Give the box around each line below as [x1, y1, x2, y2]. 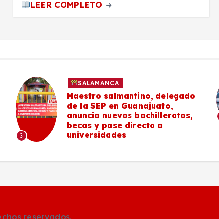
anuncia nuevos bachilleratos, [67, 110, 193, 120]
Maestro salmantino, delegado [67, 90, 196, 101]
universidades [67, 130, 127, 140]
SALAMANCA [78, 79, 120, 87]
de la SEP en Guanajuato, [67, 100, 173, 110]
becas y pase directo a [67, 120, 163, 130]
